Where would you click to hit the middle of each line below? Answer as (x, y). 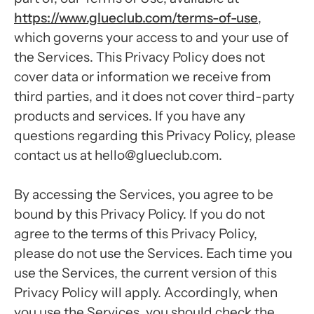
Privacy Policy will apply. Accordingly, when (146, 293)
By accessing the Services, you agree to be (144, 194)
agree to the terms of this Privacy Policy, (136, 234)
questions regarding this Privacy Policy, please (155, 136)
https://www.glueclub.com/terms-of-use (136, 18)
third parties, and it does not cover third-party (154, 96)
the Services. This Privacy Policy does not (139, 57)
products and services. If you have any (130, 116)
